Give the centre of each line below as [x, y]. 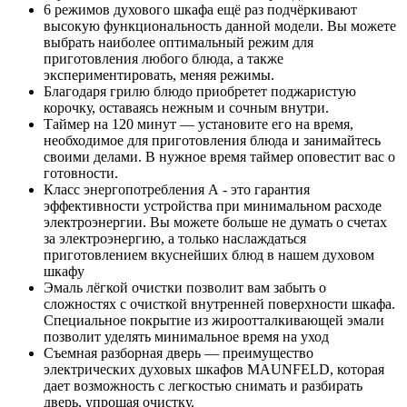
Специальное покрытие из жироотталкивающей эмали [214, 321]
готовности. [81, 174]
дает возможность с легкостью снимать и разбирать [203, 386]
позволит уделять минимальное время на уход [186, 337]
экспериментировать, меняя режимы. [159, 75]
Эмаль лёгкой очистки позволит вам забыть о [185, 288]
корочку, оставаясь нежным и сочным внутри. [186, 108]
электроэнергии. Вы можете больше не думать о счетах [215, 223]
